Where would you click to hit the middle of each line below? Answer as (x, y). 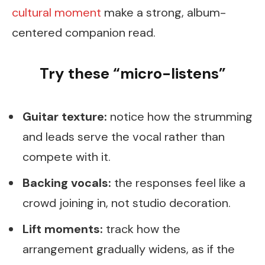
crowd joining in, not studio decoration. (127, 203)
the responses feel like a (178, 183)
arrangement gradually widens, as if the (129, 249)
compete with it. (67, 157)
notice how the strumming (180, 117)
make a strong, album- (164, 12)
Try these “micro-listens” (132, 74)
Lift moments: (63, 229)
